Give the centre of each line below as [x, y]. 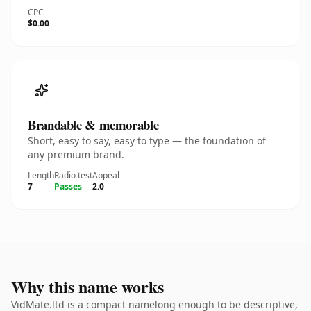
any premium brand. [76, 154]
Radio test [73, 175]
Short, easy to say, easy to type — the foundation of [147, 141]
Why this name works [87, 286]
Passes [68, 186]
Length [41, 175]
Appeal [106, 175]
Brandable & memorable [93, 125]
